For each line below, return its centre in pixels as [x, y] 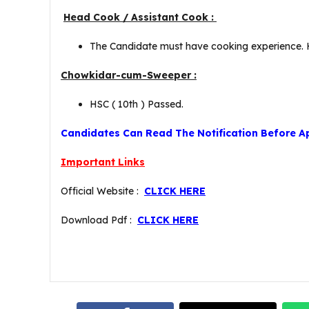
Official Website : [102, 191]
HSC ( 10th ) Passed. [137, 104]
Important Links [103, 162]
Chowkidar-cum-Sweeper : [129, 75]
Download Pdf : [99, 220]
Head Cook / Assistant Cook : [140, 17]
